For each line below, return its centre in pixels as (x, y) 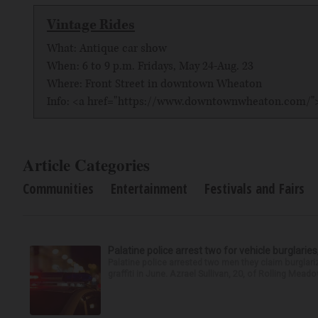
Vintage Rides (91, 25)
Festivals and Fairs (254, 189)
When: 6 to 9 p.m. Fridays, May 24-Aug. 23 (150, 66)
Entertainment (149, 189)
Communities (58, 189)
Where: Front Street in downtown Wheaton (154, 84)
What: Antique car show (107, 48)
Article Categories (86, 165)
